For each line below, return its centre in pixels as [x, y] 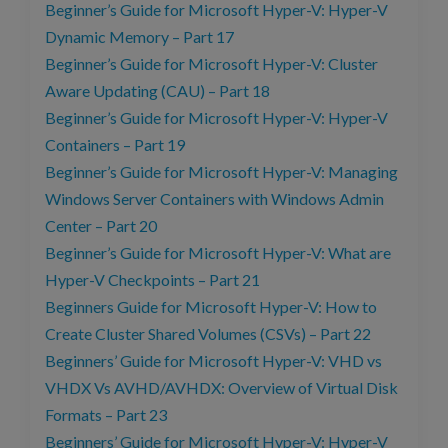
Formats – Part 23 [106, 415]
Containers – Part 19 [115, 145]
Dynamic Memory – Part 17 [139, 37]
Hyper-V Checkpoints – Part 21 [152, 280]
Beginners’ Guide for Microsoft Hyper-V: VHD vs [213, 361]
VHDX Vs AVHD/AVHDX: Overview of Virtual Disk [221, 388]
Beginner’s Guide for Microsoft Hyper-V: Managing [221, 172]
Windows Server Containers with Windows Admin [214, 199]
